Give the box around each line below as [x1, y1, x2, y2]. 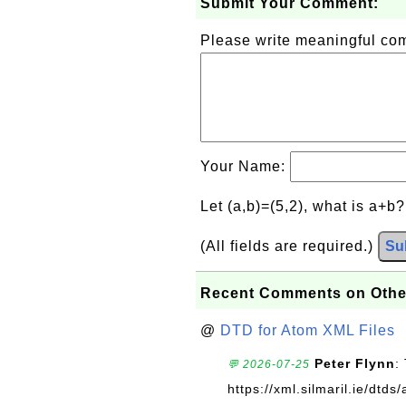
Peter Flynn [314, 356, 395, 371]
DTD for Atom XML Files [220, 323, 395, 338]
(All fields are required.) [200, 238, 378, 254]
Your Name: [200, 159, 290, 174]
